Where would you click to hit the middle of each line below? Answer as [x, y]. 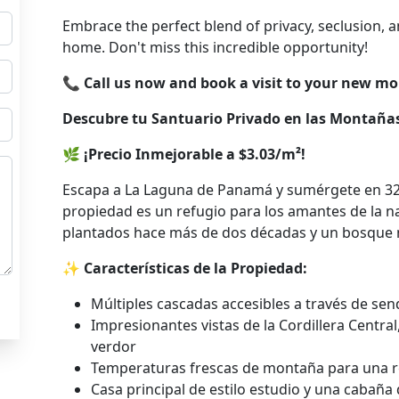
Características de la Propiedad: [195, 268]
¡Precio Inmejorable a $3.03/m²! [195, 154]
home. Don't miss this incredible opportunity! [215, 47]
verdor [114, 346]
